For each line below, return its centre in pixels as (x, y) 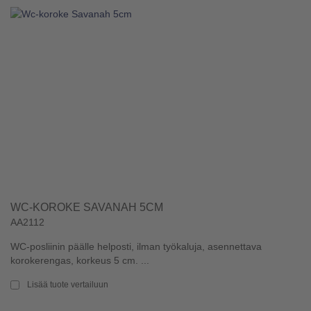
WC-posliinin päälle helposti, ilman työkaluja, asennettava (136, 246)
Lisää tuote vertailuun (68, 285)
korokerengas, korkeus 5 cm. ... (80, 260)
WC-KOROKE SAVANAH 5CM (87, 207)
